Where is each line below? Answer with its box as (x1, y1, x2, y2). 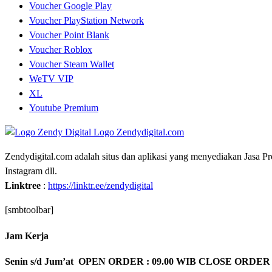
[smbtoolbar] (5, 204, 53, 215)
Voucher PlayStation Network (29, 15, 144, 25)
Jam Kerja (5, 231, 49, 242)
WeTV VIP (29, 73, 73, 84)
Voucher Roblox (29, 44, 92, 55)
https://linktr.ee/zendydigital (48, 180, 153, 191)
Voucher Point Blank (29, 29, 109, 40)
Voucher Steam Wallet (29, 58, 114, 69)
